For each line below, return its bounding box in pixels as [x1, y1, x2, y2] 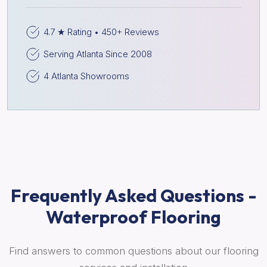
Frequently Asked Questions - [10, 184, 257, 207]
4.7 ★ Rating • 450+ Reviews [44, 26, 159, 38]
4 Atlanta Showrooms [44, 70, 129, 82]
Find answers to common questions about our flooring [8, 244, 259, 257]
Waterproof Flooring [46, 205, 221, 228]
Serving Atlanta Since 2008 [44, 48, 152, 60]
